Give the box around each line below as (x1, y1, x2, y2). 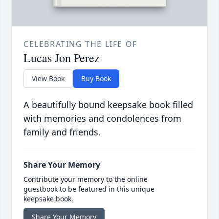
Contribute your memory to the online (23, 175, 148, 184)
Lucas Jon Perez (23, 50, 100, 66)
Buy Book (81, 74, 111, 84)
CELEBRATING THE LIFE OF (23, 39, 137, 50)
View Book (32, 74, 65, 84)
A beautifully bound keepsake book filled (23, 99, 193, 111)
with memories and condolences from (23, 112, 181, 125)
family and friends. (23, 126, 101, 138)
